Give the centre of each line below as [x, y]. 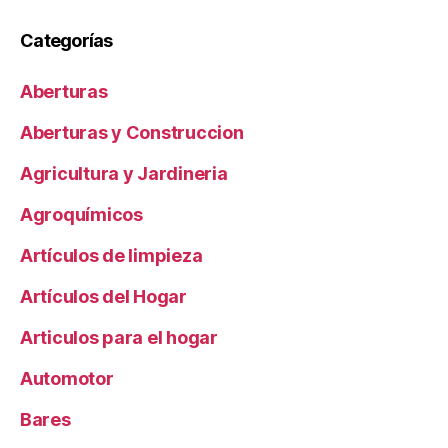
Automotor [67, 379]
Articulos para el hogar [119, 338]
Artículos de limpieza [111, 256]
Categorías [66, 41]
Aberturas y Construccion [132, 133]
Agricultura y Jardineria [124, 174]
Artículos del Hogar [103, 297]
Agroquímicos [81, 215]
